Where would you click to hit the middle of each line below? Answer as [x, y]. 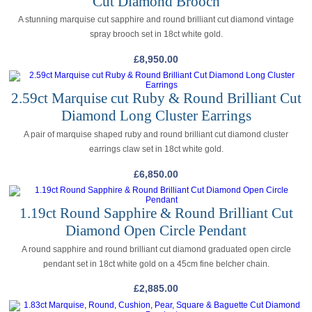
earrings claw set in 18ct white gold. [156, 149]
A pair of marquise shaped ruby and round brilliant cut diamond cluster [156, 134]
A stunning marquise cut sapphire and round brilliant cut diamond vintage [156, 20]
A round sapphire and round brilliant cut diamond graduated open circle [156, 249]
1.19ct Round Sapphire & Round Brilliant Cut [156, 213]
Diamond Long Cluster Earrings [156, 116]
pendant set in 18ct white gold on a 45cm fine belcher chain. [156, 264]
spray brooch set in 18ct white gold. [156, 34]
